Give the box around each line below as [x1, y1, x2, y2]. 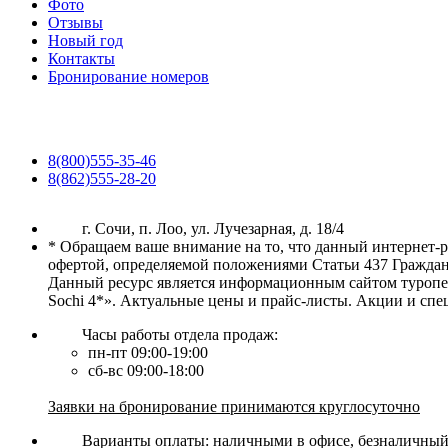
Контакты [48, 50, 115, 67]
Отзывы [48, 14, 103, 31]
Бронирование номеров [48, 68, 209, 85]
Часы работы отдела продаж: [82, 326, 278, 343]
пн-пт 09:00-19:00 [88, 344, 208, 361]
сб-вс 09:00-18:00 [88, 362, 204, 379]
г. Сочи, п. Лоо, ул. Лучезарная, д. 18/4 [82, 220, 344, 237]
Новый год [48, 32, 123, 49]
